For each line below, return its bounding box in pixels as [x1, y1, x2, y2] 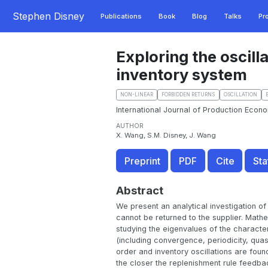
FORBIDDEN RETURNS [162, 92, 215, 98]
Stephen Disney [12, 10, 84, 22]
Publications [100, 12, 142, 21]
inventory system [115, 65, 247, 84]
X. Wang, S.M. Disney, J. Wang [115, 131, 216, 140]
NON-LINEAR [120, 92, 153, 98]
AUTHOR [115, 122, 144, 130]
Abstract [115, 184, 163, 197]
